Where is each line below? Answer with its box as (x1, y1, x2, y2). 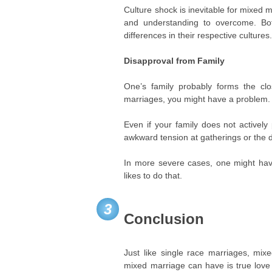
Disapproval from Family (124, 56, 225, 66)
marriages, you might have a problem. (124, 94, 271, 104)
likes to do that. (124, 171, 185, 180)
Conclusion (124, 211, 205, 227)
